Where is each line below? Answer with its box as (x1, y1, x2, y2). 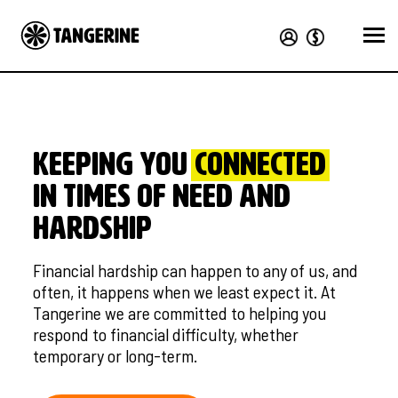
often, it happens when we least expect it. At (33, 281, 337, 302)
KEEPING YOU (33, 149, 188, 181)
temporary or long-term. (33, 345, 198, 366)
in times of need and (33, 181, 291, 213)
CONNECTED (195, 149, 327, 181)
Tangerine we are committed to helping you (33, 302, 328, 323)
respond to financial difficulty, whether (33, 323, 299, 345)
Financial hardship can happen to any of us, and (33, 259, 359, 281)
